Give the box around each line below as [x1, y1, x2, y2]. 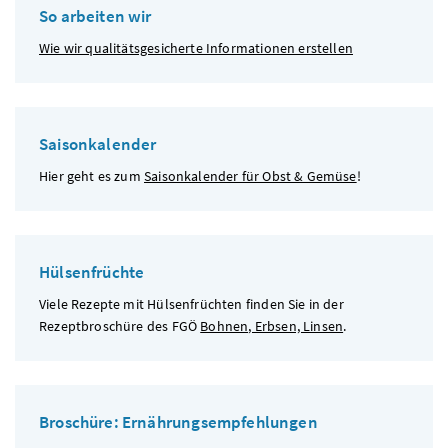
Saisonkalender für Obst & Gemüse [144, 166, 357, 185]
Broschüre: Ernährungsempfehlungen [39, 410, 318, 433]
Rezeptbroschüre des [39, 316, 172, 335]
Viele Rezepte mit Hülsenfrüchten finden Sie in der [39, 294, 344, 313]
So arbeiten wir [39, 4, 152, 27]
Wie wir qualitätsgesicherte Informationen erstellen [39, 38, 353, 57]
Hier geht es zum [39, 166, 144, 185]
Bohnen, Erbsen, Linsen [200, 316, 344, 335]
